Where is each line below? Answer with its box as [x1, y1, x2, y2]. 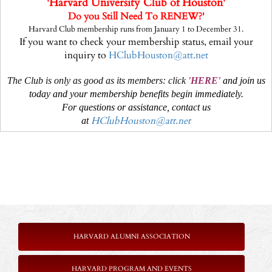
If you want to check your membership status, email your [19, 35, 253, 49]
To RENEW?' [144, 10, 205, 23]
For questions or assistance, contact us [61, 102, 211, 112]
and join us [222, 75, 265, 86]
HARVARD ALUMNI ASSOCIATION [73, 232, 190, 241]
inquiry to [64, 49, 109, 62]
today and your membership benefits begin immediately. [29, 89, 243, 99]
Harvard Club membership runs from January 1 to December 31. [29, 24, 243, 35]
